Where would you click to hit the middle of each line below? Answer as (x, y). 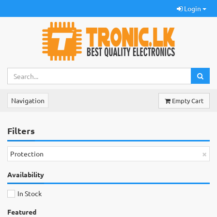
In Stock (29, 193)
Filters (21, 131)
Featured (22, 212)
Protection (27, 154)
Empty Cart (188, 101)
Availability (26, 174)
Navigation (28, 100)
